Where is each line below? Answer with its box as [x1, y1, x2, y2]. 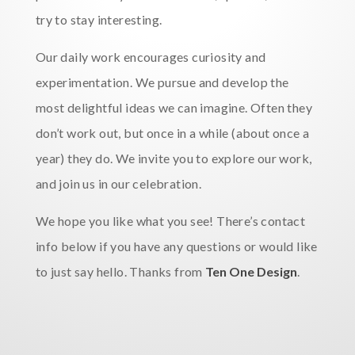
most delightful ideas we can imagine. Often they [35, 100, 312, 115]
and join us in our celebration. [35, 176, 202, 191]
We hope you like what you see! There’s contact [35, 213, 306, 228]
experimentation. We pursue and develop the [35, 74, 289, 90]
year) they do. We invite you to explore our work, [35, 151, 312, 166]
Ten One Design [205, 264, 298, 279]
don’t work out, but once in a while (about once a [35, 125, 310, 140]
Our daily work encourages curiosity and [35, 49, 266, 64]
